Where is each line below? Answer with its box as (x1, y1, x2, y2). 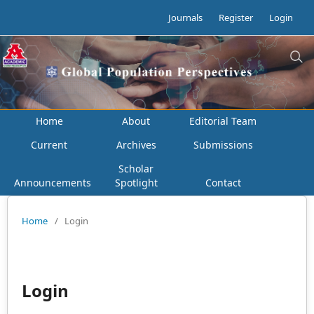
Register (219, 11, 253, 24)
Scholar (118, 162, 153, 175)
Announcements (14, 176, 91, 189)
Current (31, 138, 67, 151)
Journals (168, 11, 203, 24)
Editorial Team (189, 114, 257, 128)
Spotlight (114, 176, 158, 189)
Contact (205, 176, 241, 189)
